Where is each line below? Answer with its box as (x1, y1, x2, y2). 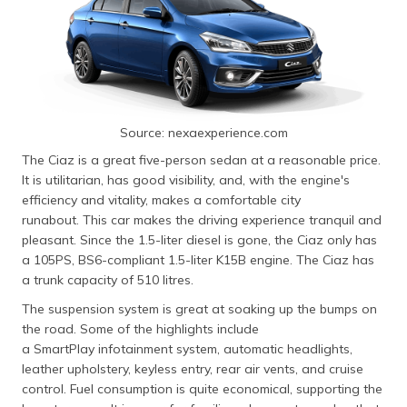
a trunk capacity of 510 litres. (22, 272, 197, 289)
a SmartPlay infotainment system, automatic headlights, (22, 341, 352, 358)
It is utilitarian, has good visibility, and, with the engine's (22, 172, 350, 189)
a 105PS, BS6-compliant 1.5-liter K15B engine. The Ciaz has (22, 252, 374, 269)
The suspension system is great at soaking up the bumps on (22, 301, 377, 318)
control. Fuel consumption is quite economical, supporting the (22, 381, 382, 398)
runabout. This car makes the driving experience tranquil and (22, 212, 382, 229)
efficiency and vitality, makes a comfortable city (22, 192, 301, 209)
